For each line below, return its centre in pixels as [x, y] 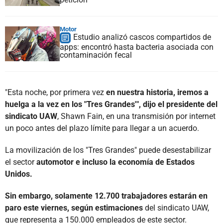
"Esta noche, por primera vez [56, 92]
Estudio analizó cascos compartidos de [142, 37]
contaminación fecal [96, 55]
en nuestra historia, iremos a [157, 92]
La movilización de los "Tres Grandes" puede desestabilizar [108, 150]
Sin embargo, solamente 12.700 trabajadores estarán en [106, 196]
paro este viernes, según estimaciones [75, 208]
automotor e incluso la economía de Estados [115, 162]
